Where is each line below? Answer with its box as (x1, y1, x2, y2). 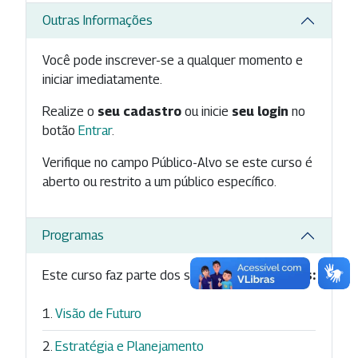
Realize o (42, 103, 97, 119)
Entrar (78, 122, 112, 138)
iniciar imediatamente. (42, 71, 162, 87)
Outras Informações (42, 13, 153, 29)
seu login (232, 103, 288, 119)
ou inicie (181, 103, 232, 119)
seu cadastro (97, 103, 181, 119)
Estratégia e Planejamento (55, 338, 204, 354)
